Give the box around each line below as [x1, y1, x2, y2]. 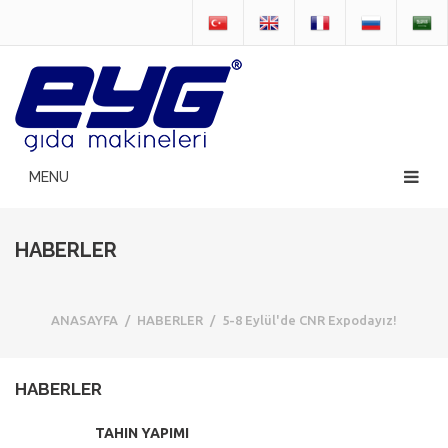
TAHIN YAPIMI [95, 425, 189, 442]
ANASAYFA [51, 313, 118, 328]
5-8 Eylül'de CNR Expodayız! [222, 313, 397, 328]
